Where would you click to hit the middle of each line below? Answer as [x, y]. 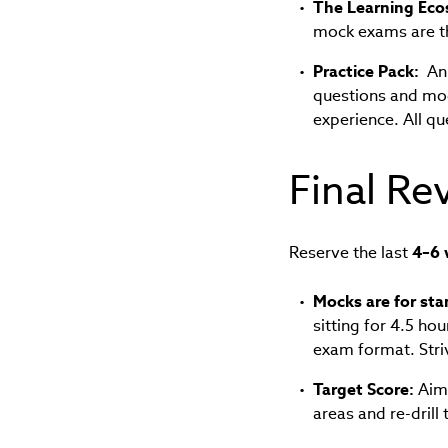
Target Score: [363, 390]
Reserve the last [350, 253]
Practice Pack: [365, 72]
